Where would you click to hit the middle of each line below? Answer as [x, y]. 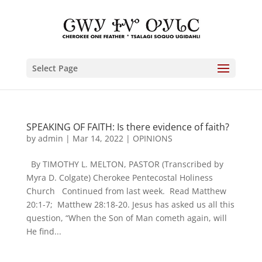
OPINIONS [152, 138]
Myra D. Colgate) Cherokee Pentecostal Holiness [119, 177]
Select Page [55, 68]
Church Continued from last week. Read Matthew [126, 191]
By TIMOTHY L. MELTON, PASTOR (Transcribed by [125, 164]
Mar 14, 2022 [98, 138]
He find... [44, 231]
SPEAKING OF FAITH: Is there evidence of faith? [127, 127]
